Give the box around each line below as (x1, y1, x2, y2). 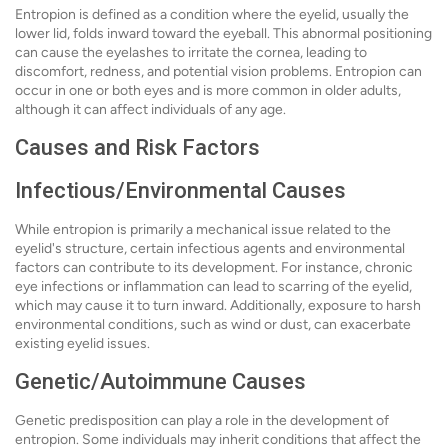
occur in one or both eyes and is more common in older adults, (15, 82, 401, 100)
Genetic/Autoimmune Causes (15, 369, 306, 395)
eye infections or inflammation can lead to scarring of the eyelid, (15, 278, 412, 296)
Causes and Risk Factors (15, 135, 260, 161)
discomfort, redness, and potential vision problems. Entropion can (15, 63, 422, 81)
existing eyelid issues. (15, 335, 150, 353)
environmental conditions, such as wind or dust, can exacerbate (15, 316, 411, 334)
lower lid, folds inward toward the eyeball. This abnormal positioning (15, 25, 432, 43)
